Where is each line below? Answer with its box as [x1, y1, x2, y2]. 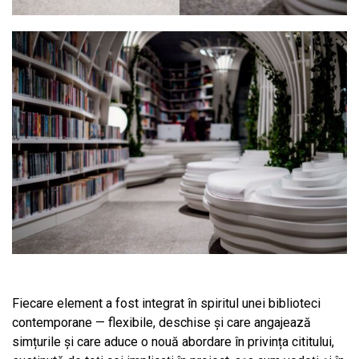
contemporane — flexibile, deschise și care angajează [12, 315, 311, 331]
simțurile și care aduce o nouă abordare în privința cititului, [12, 334, 334, 350]
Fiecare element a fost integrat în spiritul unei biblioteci [12, 296, 321, 312]
